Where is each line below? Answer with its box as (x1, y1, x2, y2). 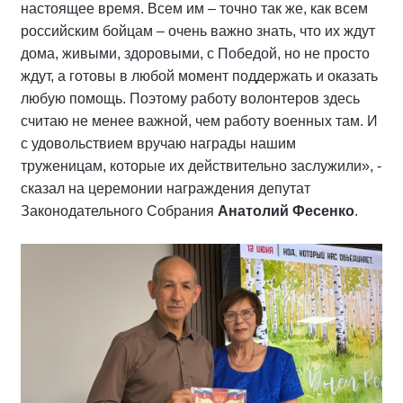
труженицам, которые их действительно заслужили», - (21, 158, 381, 175)
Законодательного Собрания (21, 203, 218, 219)
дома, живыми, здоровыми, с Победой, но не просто (21, 46, 370, 62)
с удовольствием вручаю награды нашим (21, 136, 296, 152)
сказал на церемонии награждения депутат (21, 181, 310, 197)
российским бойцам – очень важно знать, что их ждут (21, 23, 375, 40)
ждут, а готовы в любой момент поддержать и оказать (21, 68, 378, 85)
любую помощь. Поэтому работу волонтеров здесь (21, 91, 360, 107)
